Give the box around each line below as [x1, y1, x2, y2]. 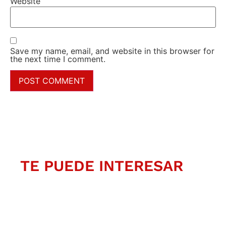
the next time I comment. [10, 53, 105, 64]
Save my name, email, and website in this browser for [10, 45, 214, 56]
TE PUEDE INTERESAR [20, 156, 184, 175]
